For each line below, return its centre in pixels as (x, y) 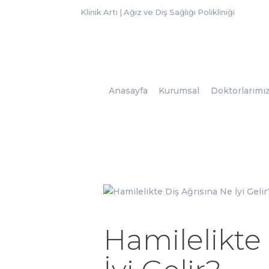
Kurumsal (179, 91)
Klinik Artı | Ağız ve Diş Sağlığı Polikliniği (158, 12)
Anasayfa (128, 91)
